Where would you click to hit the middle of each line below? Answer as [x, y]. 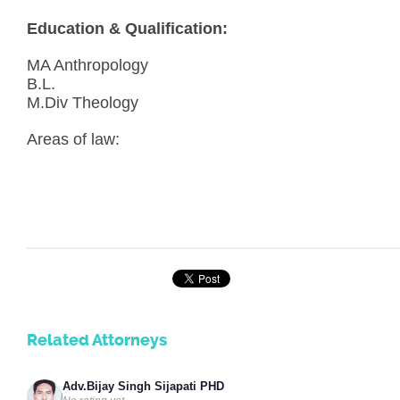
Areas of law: [73, 139]
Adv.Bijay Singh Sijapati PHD [143, 386]
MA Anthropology [87, 65]
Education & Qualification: [127, 28]
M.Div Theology [83, 102]
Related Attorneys [97, 340]
